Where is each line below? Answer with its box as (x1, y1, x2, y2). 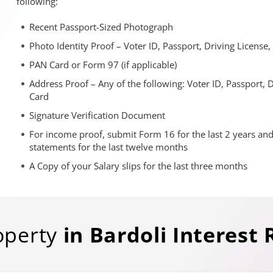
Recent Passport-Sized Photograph (29, 21, 173, 33)
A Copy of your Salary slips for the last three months (29, 160, 247, 172)
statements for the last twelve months (29, 141, 188, 153)
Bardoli (89, 221, 167, 249)
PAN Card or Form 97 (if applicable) (29, 58, 177, 71)
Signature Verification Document (29, 109, 165, 121)
